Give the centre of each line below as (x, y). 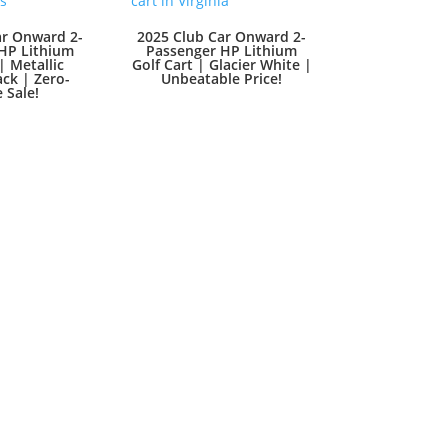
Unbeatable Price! (222, 78)
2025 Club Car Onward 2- (222, 36)
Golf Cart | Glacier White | (221, 64)
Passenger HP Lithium (222, 50)
